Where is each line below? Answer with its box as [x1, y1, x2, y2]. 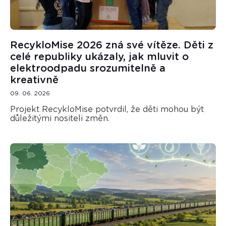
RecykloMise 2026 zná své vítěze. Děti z [10, 40, 213, 50]
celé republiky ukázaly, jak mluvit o [10, 51, 189, 62]
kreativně [10, 75, 59, 85]
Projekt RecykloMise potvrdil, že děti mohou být [10, 105, 204, 114]
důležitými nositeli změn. [10, 114, 109, 123]
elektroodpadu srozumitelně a [10, 63, 165, 74]
